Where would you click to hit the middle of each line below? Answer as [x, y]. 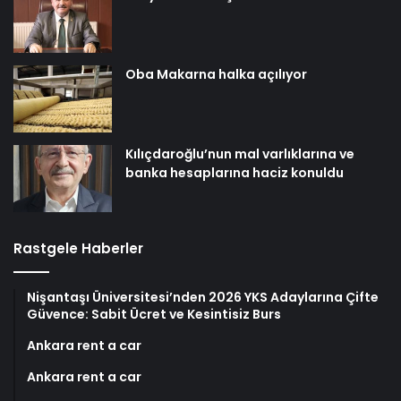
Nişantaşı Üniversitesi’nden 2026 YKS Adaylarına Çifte [203, 297]
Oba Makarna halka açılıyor [216, 74]
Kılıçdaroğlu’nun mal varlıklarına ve [240, 154]
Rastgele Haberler [78, 248]
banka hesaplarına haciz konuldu [235, 172]
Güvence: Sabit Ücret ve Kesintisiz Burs [154, 314]
